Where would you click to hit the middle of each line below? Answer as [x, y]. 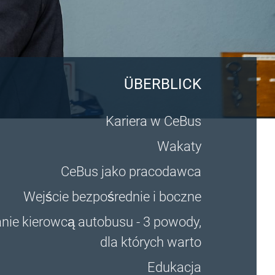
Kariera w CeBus [153, 121]
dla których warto [150, 242]
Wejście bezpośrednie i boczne [112, 197]
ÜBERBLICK [162, 84]
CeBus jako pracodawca [131, 172]
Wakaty [179, 146]
